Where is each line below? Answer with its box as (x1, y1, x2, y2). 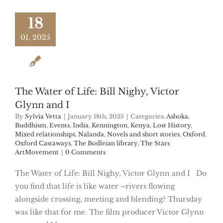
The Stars (140, 139, 170, 147)
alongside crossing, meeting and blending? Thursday (15, 195, 202, 204)
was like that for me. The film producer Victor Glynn (15, 208, 204, 217)
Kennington (92, 121, 127, 129)
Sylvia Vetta (25, 112, 61, 120)
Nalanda (78, 130, 104, 138)
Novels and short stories (107, 130, 180, 138)
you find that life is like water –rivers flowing (15, 182, 175, 191)
